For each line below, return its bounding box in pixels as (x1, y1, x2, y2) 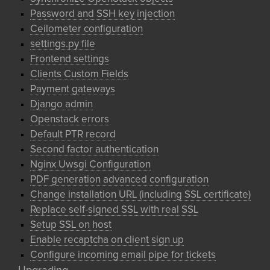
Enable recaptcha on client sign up (30, 235, 184, 245)
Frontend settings (30, 54, 109, 64)
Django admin (30, 99, 93, 110)
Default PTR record (30, 130, 116, 140)
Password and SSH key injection (30, 9, 175, 19)
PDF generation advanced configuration (30, 175, 209, 185)
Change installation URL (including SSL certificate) (30, 190, 251, 200)
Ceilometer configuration (30, 24, 143, 34)
